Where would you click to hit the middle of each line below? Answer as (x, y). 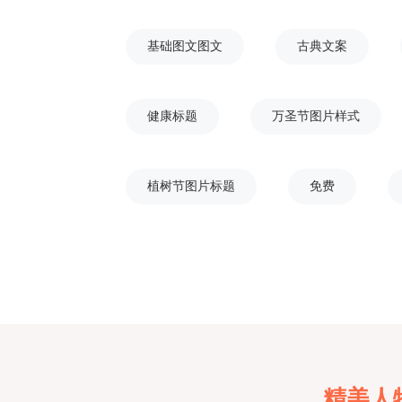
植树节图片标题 (191, 186)
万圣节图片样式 (315, 116)
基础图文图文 (184, 46)
